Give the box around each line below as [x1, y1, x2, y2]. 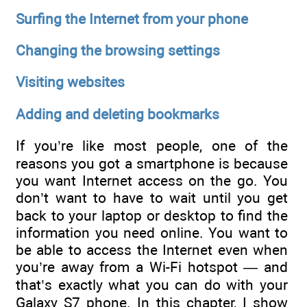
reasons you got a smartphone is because [16, 154, 288, 172]
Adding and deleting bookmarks [16, 105, 219, 123]
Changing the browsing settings [16, 41, 220, 59]
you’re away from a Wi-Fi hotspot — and [16, 258, 288, 275]
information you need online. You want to [16, 223, 288, 241]
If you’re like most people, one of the [16, 136, 288, 154]
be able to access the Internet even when [16, 241, 288, 258]
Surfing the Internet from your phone [16, 10, 248, 27]
